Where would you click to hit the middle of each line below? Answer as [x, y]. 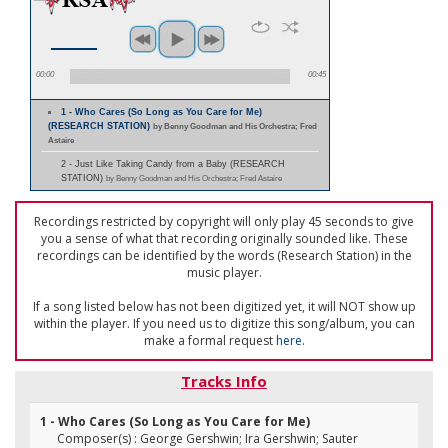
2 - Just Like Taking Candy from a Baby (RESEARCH [173, 164]
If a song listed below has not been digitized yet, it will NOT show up [224, 306]
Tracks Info [224, 381]
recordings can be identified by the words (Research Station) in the [224, 255]
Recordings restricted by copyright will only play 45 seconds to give [224, 221]
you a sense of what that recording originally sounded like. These [224, 238]
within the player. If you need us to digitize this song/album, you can [224, 323]
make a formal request [209, 340]
